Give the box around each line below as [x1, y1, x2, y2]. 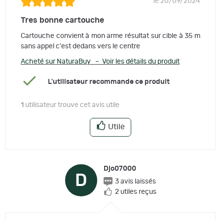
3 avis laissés [114, 178, 156, 185]
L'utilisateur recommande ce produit [47, 78, 170, 86]
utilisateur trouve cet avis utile [24, 101, 119, 109]
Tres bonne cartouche [21, 16, 104, 24]
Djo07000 [103, 165, 136, 172]
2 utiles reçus [114, 188, 156, 195]
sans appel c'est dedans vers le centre [21, 42, 140, 50]
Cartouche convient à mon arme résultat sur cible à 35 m [21, 32, 200, 39]
